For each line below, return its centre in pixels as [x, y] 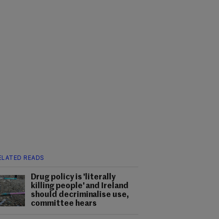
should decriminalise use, [80, 195]
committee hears [64, 204]
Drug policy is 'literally [73, 177]
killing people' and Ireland [80, 186]
